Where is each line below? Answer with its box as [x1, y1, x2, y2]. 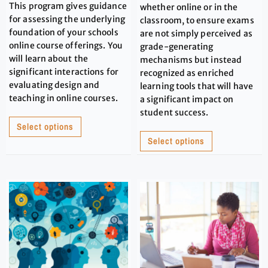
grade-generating [140, 41, 214, 52]
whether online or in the [140, 1, 238, 13]
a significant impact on [140, 93, 234, 105]
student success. [140, 106, 209, 118]
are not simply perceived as [140, 28, 252, 39]
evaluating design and [9, 79, 100, 90]
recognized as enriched [140, 67, 234, 78]
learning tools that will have [140, 80, 253, 92]
